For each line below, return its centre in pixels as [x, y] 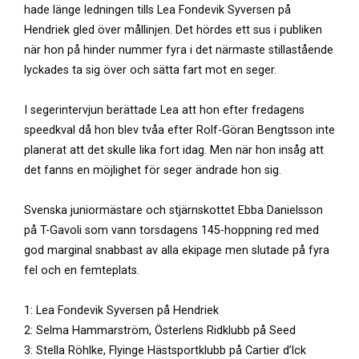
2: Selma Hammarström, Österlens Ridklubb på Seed [160, 331]
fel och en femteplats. [82, 270]
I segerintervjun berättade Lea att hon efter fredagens [164, 110]
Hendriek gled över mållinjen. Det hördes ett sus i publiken [173, 30]
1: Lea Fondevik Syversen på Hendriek [121, 311]
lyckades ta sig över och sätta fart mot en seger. [153, 70]
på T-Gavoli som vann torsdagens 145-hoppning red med [171, 230]
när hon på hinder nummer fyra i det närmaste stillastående [179, 50]
